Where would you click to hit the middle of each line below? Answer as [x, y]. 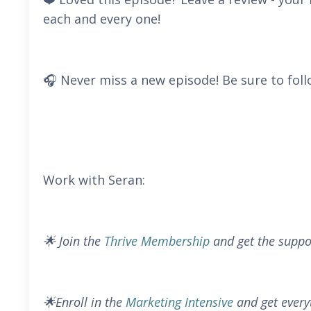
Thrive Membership [157, 241]
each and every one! [102, 19]
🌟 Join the [72, 241]
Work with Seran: [94, 180]
